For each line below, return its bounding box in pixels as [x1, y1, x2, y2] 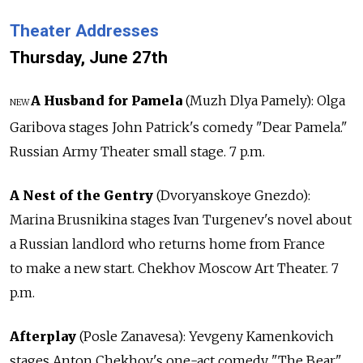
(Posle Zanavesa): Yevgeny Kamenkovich [79, 328, 334, 345]
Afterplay [10, 328, 79, 345]
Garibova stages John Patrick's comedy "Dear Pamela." [10, 119, 348, 136]
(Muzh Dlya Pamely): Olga [182, 92, 345, 109]
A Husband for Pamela [31, 92, 182, 109]
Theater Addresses [10, 20, 159, 41]
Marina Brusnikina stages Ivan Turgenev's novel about [10, 211, 352, 228]
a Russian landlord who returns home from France [10, 236, 325, 253]
